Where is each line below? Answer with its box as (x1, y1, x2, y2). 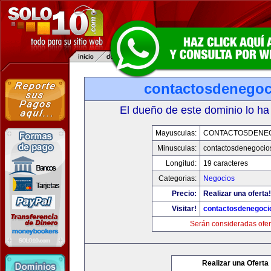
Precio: (171, 189, 197, 198)
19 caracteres (203, 159, 248, 168)
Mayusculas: (155, 129, 197, 137)
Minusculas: (157, 144, 197, 152)
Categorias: (158, 174, 197, 183)
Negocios (203, 174, 235, 183)
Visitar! (171, 204, 197, 213)
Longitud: (165, 159, 197, 168)
